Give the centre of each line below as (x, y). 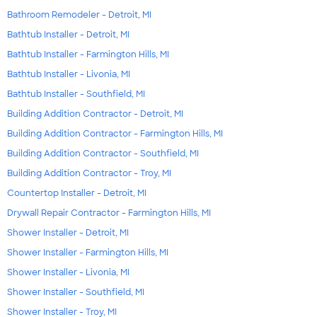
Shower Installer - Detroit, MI (68, 232)
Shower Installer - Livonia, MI (68, 272)
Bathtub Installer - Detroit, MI (68, 34)
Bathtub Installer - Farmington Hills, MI (88, 54)
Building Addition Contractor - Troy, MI (89, 173)
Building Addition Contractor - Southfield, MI (103, 153)
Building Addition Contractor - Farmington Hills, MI (115, 133)
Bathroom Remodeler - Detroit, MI (79, 15)
